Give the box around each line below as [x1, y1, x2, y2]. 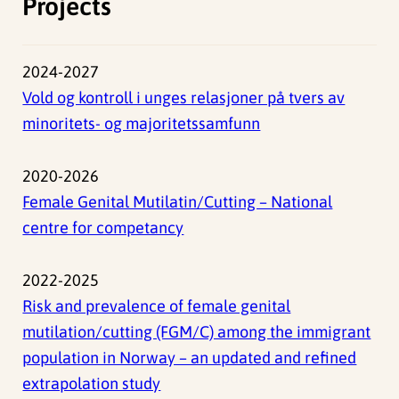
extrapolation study [22, 373, 161, 393]
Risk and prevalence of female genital [22, 296, 291, 315]
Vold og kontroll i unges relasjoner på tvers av [22, 87, 346, 107]
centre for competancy [22, 217, 184, 237]
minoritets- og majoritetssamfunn [22, 113, 261, 133]
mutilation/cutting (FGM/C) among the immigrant [22, 322, 371, 341]
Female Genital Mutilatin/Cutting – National [22, 191, 333, 211]
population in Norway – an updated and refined [22, 347, 357, 367]
